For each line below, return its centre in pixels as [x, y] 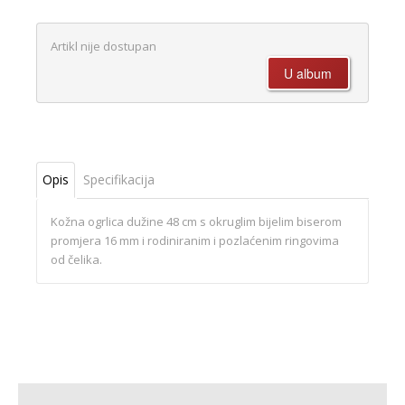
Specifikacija [119, 180]
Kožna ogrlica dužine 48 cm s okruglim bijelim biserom [196, 222]
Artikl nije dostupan [104, 47]
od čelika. [76, 260]
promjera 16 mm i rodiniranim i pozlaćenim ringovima [195, 241]
